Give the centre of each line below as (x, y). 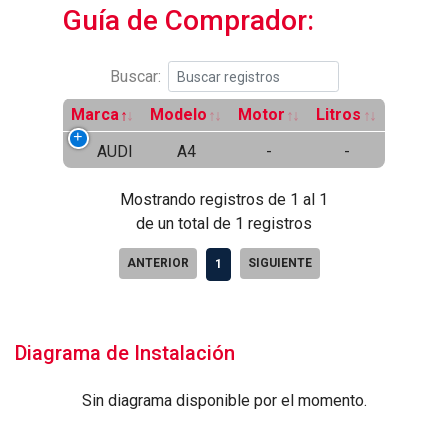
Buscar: (135, 76)
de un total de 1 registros (224, 223)
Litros (339, 114)
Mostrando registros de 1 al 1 (224, 199)
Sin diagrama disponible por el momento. (224, 400)
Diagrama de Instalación (125, 352)
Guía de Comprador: (188, 20)
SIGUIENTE (279, 262)
